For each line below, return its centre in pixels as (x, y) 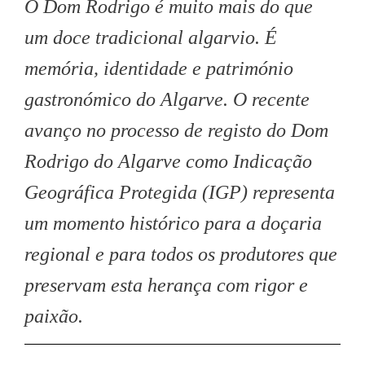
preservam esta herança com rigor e (166, 285)
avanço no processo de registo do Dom (176, 130)
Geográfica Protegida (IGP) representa (180, 192)
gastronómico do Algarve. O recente (167, 99)
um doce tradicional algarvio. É (151, 37)
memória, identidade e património (159, 68)
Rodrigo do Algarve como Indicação (168, 161)
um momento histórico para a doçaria (173, 223)
